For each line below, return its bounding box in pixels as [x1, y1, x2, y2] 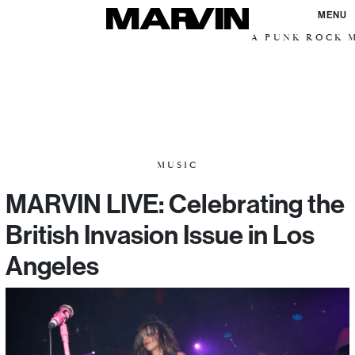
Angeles [6, 249, 99, 282]
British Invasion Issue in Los [6, 218, 315, 251]
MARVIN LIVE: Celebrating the [6, 187, 345, 220]
